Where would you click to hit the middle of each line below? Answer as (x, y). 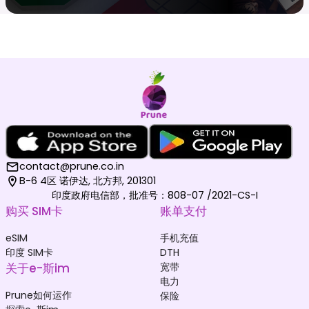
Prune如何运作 (39, 296)
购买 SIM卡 (34, 211)
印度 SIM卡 (29, 253)
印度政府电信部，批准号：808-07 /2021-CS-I (154, 196)
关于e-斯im (38, 269)
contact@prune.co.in (72, 167)
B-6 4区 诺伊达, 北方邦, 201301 (88, 181)
